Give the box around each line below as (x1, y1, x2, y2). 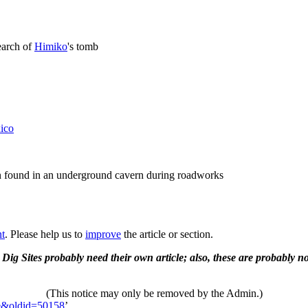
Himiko (34, 41, 67, 53)
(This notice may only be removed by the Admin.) (45, 287, 263, 299)
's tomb (67, 41, 98, 53)
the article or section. (121, 228, 213, 240)
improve (85, 228, 121, 240)
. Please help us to (5, 228, 85, 240)
